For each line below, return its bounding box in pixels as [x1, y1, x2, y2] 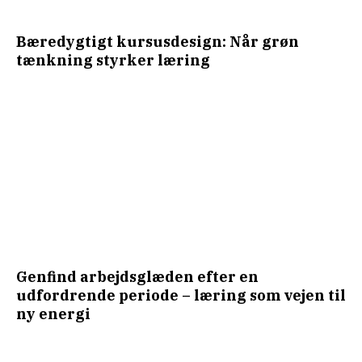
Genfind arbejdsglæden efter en [16, 267, 259, 286]
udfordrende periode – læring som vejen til [16, 285, 346, 305]
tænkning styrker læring [16, 50, 210, 69]
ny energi [16, 304, 90, 323]
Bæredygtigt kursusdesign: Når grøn [16, 32, 299, 51]
